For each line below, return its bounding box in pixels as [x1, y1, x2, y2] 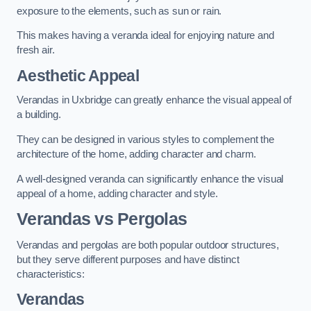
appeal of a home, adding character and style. [17, 187, 218, 199]
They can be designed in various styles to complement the [17, 133, 274, 145]
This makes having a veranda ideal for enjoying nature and [17, 30, 274, 42]
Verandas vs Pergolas [17, 210, 187, 229]
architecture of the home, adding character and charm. [17, 148, 257, 160]
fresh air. [17, 44, 55, 56]
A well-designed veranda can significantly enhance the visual [17, 173, 284, 185]
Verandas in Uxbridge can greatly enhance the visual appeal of [17, 94, 292, 106]
